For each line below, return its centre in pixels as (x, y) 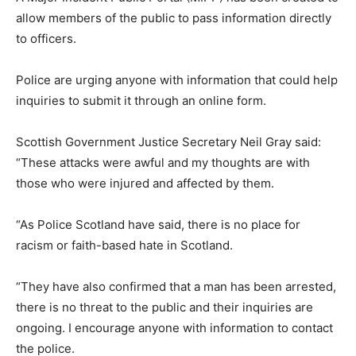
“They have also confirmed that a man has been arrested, (176, 286)
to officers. (46, 38)
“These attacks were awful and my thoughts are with (163, 162)
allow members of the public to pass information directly (174, 17)
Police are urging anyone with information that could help (177, 79)
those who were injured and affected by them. (145, 183)
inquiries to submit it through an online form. (141, 100)
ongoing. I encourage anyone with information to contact (174, 327)
